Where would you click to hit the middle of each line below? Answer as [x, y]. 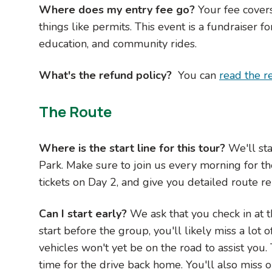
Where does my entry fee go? [118, 9]
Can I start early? [83, 213]
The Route [75, 111]
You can [199, 75]
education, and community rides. [118, 43]
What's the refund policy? [108, 75]
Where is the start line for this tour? [134, 148]
